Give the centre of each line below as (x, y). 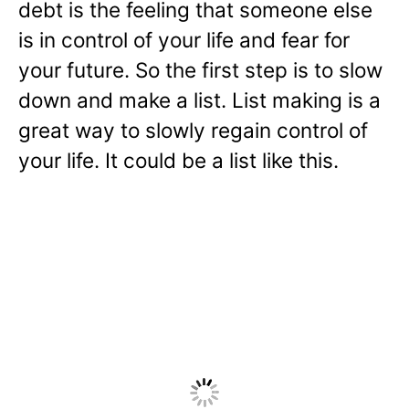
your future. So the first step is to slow (200, 70)
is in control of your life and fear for (184, 40)
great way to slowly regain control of (193, 131)
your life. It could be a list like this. (178, 161)
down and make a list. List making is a (199, 100)
